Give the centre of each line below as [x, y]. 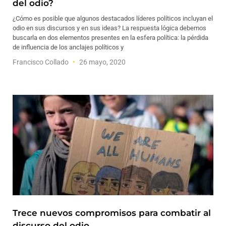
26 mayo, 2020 [102, 62]
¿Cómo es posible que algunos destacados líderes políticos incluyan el [113, 18]
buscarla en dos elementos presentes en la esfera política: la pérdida [110, 38]
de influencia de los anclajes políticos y [68, 47]
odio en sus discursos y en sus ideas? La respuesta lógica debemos [109, 28]
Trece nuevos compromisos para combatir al [112, 213]
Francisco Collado [41, 62]
